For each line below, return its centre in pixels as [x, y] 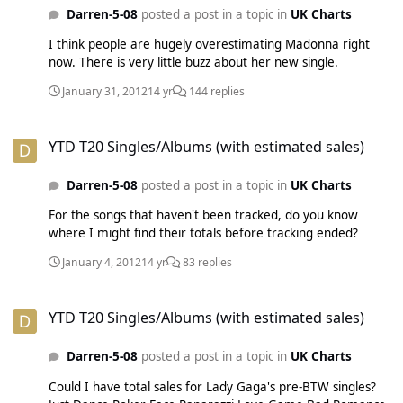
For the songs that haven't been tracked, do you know [203, 215]
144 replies [215, 91]
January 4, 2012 [102, 262]
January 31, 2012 [105, 91]
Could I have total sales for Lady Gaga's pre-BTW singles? [212, 386]
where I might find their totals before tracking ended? [203, 233]
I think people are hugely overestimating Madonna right [209, 45]
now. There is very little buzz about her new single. [193, 63]
